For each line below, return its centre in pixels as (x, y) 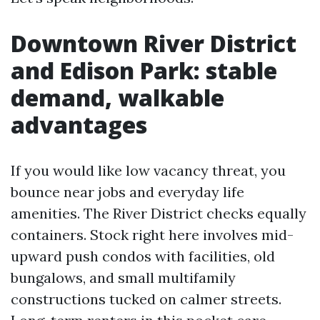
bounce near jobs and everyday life (127, 192)
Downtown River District (154, 43)
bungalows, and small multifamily (123, 277)
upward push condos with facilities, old (143, 256)
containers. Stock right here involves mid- (152, 235)
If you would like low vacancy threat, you (148, 170)
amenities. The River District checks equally (159, 213)
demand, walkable (117, 97)
